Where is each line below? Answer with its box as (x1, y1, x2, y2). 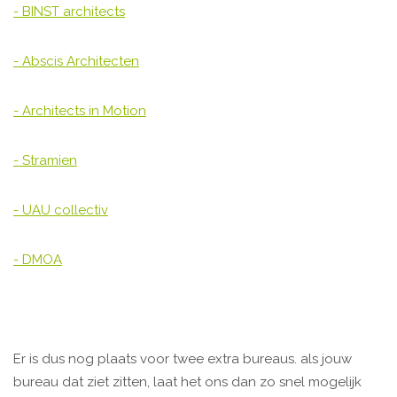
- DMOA (13, 252, 62, 269)
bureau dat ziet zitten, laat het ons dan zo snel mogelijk (13, 374, 362, 391)
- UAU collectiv (13, 202, 108, 219)
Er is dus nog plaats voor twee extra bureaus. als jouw (13, 351, 352, 368)
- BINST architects (13, 4, 125, 20)
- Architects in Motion (13, 103, 146, 120)
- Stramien (13, 152, 77, 169)
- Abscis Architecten (13, 53, 139, 70)
